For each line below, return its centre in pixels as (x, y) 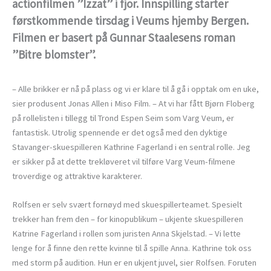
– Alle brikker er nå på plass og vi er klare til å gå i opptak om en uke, (135, 89)
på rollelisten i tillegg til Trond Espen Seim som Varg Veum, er (123, 118)
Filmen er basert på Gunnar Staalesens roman (124, 38)
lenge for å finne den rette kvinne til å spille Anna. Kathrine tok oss (132, 248)
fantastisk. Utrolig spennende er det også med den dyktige (120, 132)
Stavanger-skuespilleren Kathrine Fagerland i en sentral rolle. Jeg (131, 147)
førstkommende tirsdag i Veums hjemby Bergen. (130, 21)
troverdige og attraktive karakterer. (77, 176)
